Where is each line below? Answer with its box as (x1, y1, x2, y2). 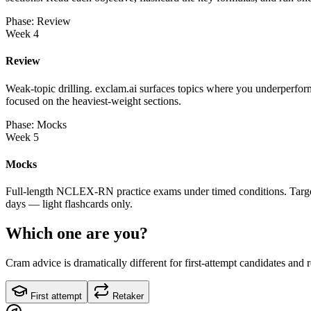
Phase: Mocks (6, 118, 67, 131)
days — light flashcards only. (6, 198, 133, 210)
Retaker (110, 290, 144, 301)
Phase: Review (6, 15, 71, 27)
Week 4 (6, 28, 39, 40)
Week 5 (6, 131, 39, 143)
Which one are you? (6, 224, 148, 242)
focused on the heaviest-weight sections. (6, 94, 181, 107)
